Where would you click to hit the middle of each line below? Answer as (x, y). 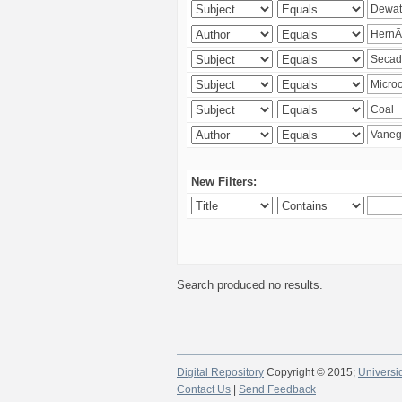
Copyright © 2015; (311, 372)
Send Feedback (277, 389)
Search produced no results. (250, 285)
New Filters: (224, 182)
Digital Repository (220, 372)
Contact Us (204, 389)
